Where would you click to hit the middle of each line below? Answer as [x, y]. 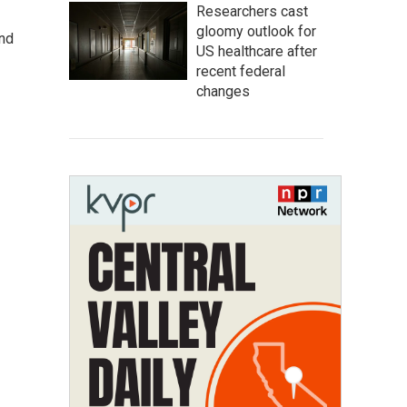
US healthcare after [257, 51]
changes [223, 91]
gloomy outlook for [256, 31]
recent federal [241, 71]
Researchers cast [252, 11]
